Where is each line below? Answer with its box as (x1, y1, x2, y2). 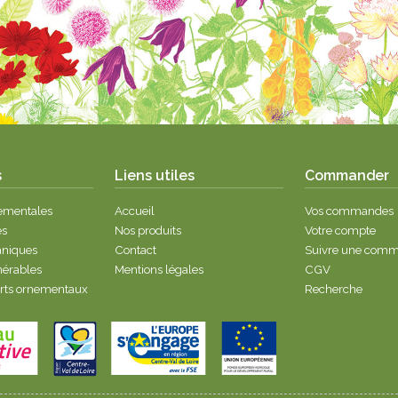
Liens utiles (115, 166, 195, 184)
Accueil (115, 203, 155, 218)
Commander (304, 166, 389, 184)
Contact (115, 243, 157, 257)
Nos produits (115, 223, 182, 237)
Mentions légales (115, 262, 204, 276)
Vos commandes (304, 203, 394, 218)
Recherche (304, 282, 362, 296)
